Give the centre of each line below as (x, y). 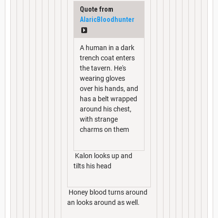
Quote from (97, 9)
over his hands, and (109, 88)
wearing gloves (102, 78)
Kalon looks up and (103, 155)
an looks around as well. (103, 202)
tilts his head (92, 166)
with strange (99, 119)
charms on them (104, 129)
